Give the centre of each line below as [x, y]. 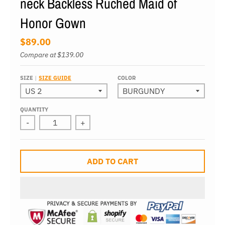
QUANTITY [34, 110]
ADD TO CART [113, 161]
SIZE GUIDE [55, 78]
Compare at [39, 55]
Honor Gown [53, 23]
